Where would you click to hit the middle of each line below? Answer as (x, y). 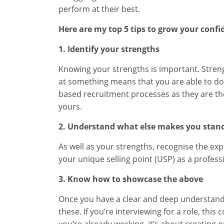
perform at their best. (99, 9)
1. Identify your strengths (110, 49)
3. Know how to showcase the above (131, 179)
